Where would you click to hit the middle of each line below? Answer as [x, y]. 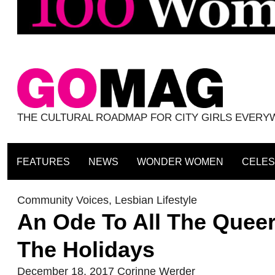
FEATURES [43, 162]
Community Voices [63, 200]
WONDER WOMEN [180, 162]
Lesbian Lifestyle [156, 200]
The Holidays [86, 250]
